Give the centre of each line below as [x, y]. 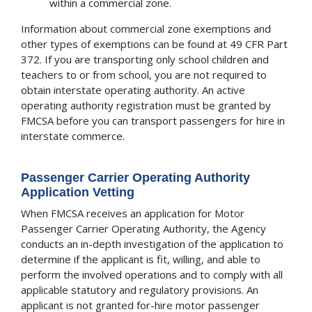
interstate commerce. [73, 136]
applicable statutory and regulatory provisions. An [140, 289]
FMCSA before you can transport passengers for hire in [153, 121]
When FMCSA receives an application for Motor [133, 213]
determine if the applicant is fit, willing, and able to [141, 259]
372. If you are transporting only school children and [145, 60]
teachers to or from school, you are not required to [144, 75]
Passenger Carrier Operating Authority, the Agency [143, 228]
